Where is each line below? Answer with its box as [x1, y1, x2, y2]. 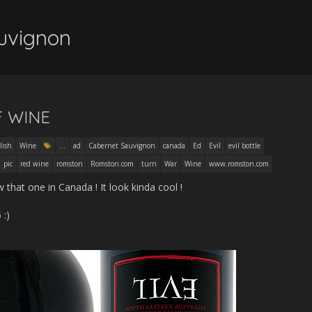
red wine [20, 159, 49, 169]
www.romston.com [209, 159, 269, 169]
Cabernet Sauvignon [88, 141, 155, 150]
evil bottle [228, 141, 260, 150]
